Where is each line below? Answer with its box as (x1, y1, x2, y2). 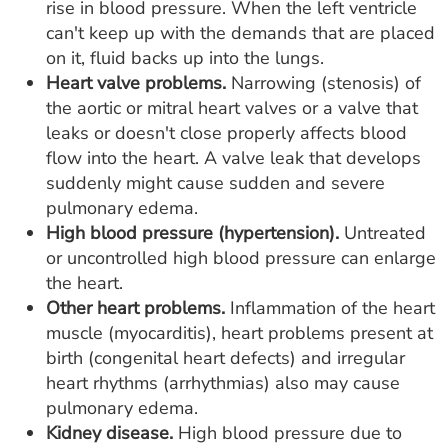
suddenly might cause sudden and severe (46, 171, 385, 195)
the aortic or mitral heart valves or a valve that (46, 96, 418, 120)
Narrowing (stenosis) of (226, 71, 421, 95)
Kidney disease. (46, 421, 173, 445)
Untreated (339, 221, 426, 245)
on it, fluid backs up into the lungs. (46, 46, 324, 70)
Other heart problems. (46, 296, 225, 320)
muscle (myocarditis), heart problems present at (46, 321, 433, 345)
